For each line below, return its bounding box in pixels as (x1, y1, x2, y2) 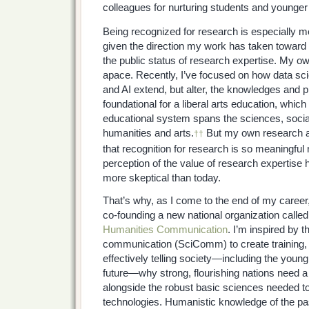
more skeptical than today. (103, 172, 221, 183)
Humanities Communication (103, 223, 228, 235)
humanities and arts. (103, 127, 194, 139)
